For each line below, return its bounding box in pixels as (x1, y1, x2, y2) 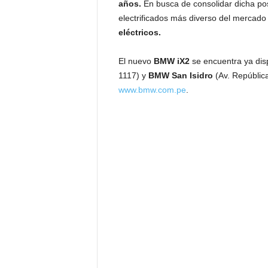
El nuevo (118, 56, 154, 66)
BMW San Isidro (148, 70, 213, 80)
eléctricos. (118, 27, 161, 37)
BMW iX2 (153, 56, 190, 66)
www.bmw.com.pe (118, 84, 186, 95)
